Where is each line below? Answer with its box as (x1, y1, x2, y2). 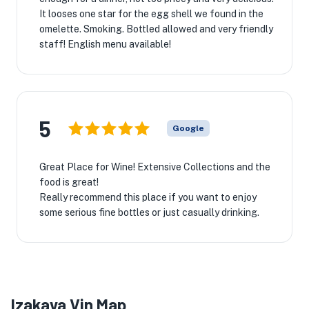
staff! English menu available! (39, 39, 171, 50)
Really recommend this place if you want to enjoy (39, 192, 257, 203)
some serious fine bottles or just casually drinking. (39, 207, 259, 218)
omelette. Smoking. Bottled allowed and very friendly (39, 23, 273, 34)
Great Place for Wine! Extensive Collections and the (39, 161, 270, 172)
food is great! (39, 177, 99, 188)
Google (172, 123, 204, 133)
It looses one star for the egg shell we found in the (39, 8, 263, 19)
